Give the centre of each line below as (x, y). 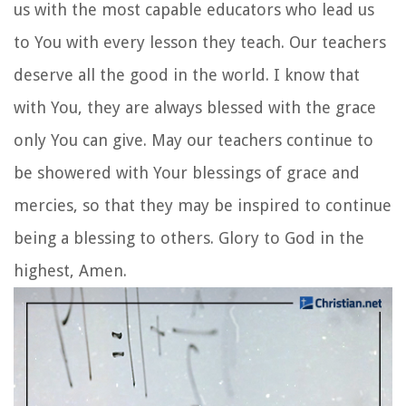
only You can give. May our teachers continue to (193, 140)
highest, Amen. (70, 270)
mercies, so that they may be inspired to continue (203, 205)
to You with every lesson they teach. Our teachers (200, 42)
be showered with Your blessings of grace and (187, 172)
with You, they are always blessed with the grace (195, 107)
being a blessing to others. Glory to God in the (189, 237)
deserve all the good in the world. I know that (187, 74)
